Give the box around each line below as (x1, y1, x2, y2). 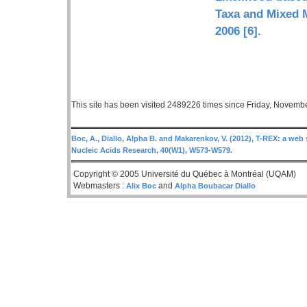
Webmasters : (73, 180, 126, 191)
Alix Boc (126, 181, 156, 190)
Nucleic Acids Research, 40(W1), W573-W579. (71, 145, 232, 154)
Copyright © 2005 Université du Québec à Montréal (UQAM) (73, 169, 296, 179)
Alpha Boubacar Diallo (175, 181, 256, 190)
